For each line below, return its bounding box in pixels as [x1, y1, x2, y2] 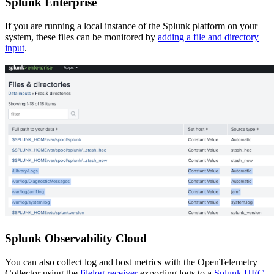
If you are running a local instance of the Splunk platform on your [5, 21, 257, 32]
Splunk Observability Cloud [5, 231, 147, 245]
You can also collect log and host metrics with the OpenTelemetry [5, 256, 257, 267]
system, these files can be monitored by [5, 32, 158, 43]
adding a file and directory [158, 32, 259, 43]
